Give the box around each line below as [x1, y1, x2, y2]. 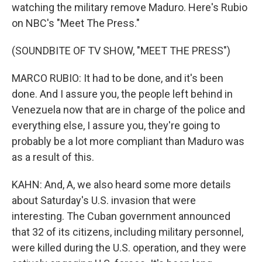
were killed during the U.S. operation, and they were [12, 242, 246, 254]
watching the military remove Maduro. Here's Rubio [12, 1, 247, 13]
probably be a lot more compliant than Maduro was [12, 135, 244, 147]
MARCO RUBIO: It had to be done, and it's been [12, 72, 223, 84]
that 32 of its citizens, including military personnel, [12, 226, 243, 238]
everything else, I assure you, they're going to [12, 119, 220, 132]
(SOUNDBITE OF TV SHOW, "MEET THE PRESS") [12, 44, 230, 57]
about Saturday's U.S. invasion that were [12, 194, 196, 206]
